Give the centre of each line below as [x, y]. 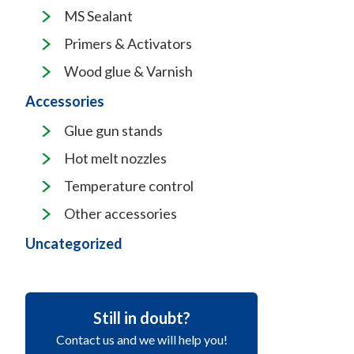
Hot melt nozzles [115, 158]
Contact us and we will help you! [141, 339]
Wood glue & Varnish [128, 71]
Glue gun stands [113, 130]
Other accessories [121, 213]
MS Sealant [98, 16]
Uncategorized [74, 243]
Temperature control [129, 186]
